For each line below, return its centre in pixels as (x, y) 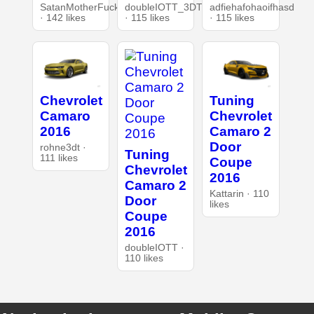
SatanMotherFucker (84, 8)
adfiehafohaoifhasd (252, 8)
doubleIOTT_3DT (163, 8)
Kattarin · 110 (240, 194)
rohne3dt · (63, 148)
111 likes (59, 158)
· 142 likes (62, 18)
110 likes (144, 259)
